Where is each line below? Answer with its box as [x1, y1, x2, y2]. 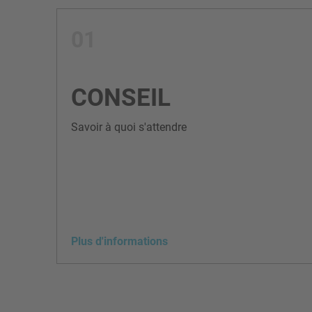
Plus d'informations [71, 234, 168, 248]
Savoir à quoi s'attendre [71, 120, 187, 134]
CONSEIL [71, 82, 171, 112]
